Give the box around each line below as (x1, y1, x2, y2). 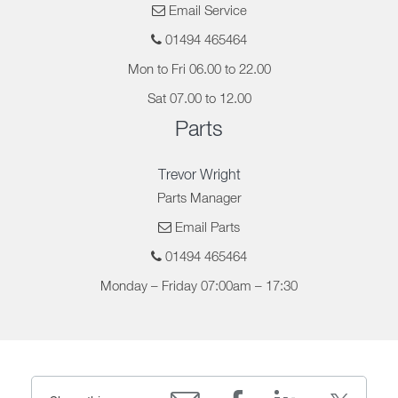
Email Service (168, 4, 247, 19)
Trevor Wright (157, 169, 241, 184)
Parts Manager (156, 192, 242, 206)
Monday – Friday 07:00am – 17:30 (100, 280, 298, 294)
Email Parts (175, 221, 240, 235)
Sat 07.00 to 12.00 (147, 92, 251, 107)
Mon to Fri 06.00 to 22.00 (127, 63, 271, 77)
